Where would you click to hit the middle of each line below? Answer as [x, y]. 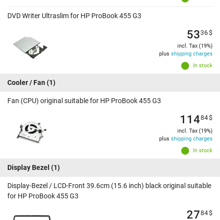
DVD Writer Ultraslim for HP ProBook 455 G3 [74, 16]
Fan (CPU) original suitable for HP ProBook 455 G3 [84, 101]
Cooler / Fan [26, 83]
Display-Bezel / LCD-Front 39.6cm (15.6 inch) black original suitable [109, 186]
